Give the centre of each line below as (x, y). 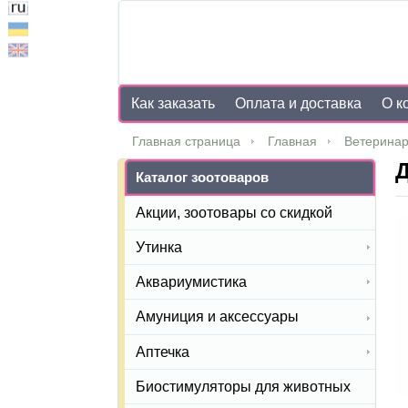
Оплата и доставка (299, 103)
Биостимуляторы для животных (243, 386)
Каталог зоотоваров (202, 177)
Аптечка (163, 352)
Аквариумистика (191, 282)
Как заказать (173, 103)
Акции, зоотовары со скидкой (234, 213)
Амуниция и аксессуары (217, 317)
